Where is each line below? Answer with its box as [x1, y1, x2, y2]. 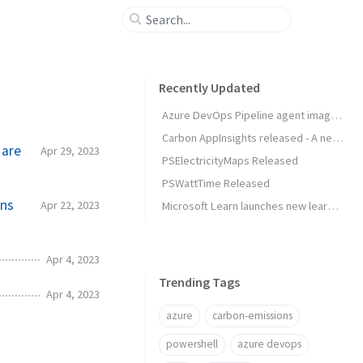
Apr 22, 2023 [41, 197, 100, 212]
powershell [166, 337, 218, 352]
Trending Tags [159, 274, 240, 290]
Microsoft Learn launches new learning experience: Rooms [327, 199, 339, 213]
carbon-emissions [211, 308, 293, 322]
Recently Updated [159, 79, 260, 96]
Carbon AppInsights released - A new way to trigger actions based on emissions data [332, 130, 344, 145]
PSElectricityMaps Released [162, 153, 298, 168]
